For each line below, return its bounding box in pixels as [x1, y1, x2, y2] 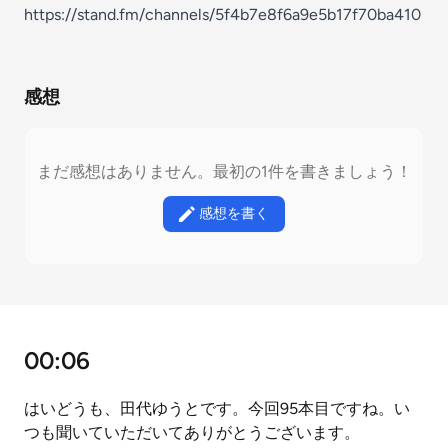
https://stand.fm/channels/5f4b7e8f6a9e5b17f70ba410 [24, 5, 421, 24]
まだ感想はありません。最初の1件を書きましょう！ [36, 162, 412, 181]
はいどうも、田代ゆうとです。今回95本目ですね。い [24, 399, 410, 418]
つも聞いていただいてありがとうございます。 [24, 423, 360, 442]
